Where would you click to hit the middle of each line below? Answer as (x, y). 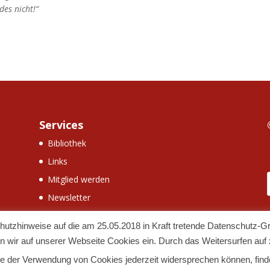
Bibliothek (67, 143)
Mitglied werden (78, 180)
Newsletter (69, 198)
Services (61, 125)
